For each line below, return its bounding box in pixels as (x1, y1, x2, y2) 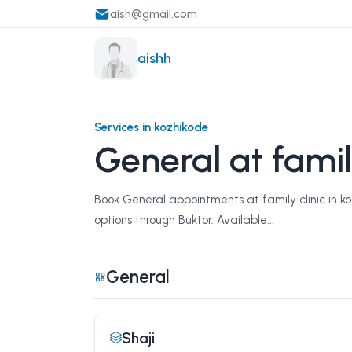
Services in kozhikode (94, 120, 208, 134)
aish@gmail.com (110, 6, 197, 21)
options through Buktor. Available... (94, 212, 274, 227)
